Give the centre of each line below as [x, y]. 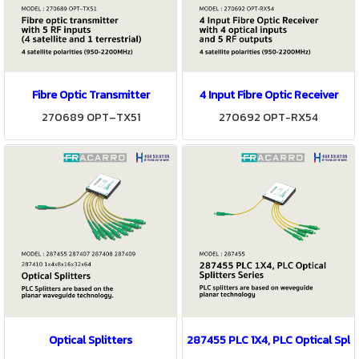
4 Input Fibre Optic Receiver [268, 95]
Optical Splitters [91, 340]
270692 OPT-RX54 [268, 117]
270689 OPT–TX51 [91, 117]
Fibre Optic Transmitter [91, 95]
